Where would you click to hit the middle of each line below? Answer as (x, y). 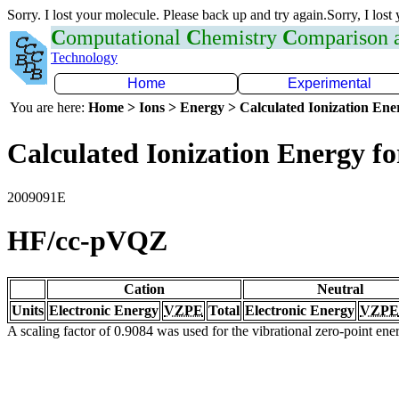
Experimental (330, 83)
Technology (84, 57)
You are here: (49, 107)
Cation (144, 289)
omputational (126, 37)
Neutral (340, 289)
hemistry (242, 37)
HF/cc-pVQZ (87, 241)
